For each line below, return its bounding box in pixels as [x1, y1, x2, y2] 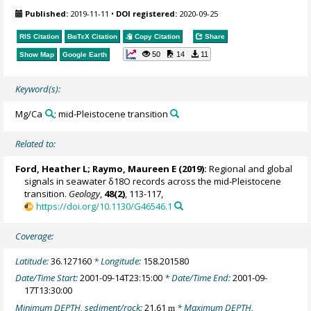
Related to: [15, 137, 56, 150]
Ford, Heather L [15, 162, 88, 175]
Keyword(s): [15, 82, 61, 95]
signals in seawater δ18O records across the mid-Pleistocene [24, 174, 282, 187]
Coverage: [15, 229, 54, 242]
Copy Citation [133, 33, 180, 41]
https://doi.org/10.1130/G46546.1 [35, 199, 172, 212]
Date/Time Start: [15, 271, 81, 285]
